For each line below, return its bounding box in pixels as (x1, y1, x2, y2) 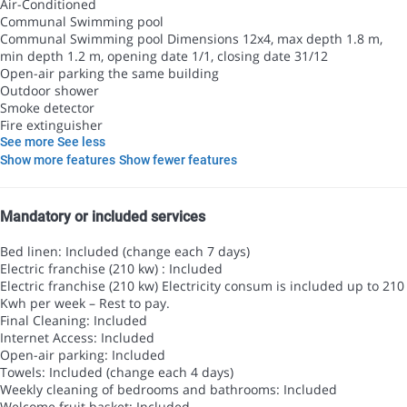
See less (57, 134, 105, 150)
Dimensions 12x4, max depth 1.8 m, (167, 30, 382, 48)
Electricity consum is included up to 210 (162, 276, 404, 294)
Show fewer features (119, 153, 237, 168)
